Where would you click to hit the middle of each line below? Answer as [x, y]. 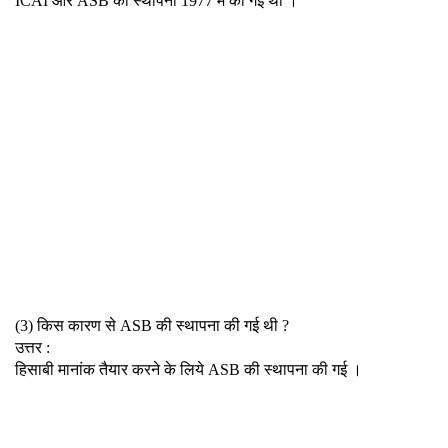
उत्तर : [32, 347]
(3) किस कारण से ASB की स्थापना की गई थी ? [152, 325]
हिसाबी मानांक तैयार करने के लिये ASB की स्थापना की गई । [188, 369]
